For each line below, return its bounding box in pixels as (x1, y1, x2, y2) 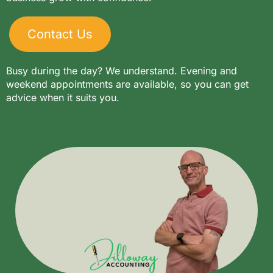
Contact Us (27, 27, 93, 41)
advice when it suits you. (6, 91, 119, 104)
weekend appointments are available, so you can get (6, 78, 249, 90)
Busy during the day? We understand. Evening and (6, 65, 237, 77)
